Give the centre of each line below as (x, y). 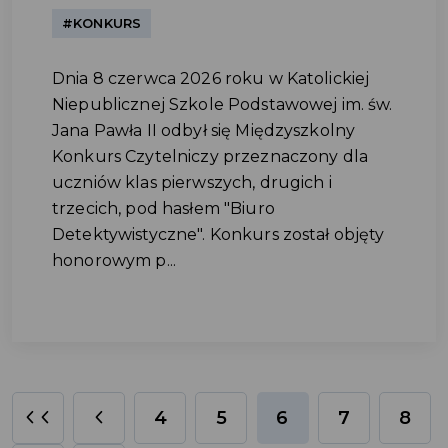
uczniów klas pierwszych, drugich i (192, 182)
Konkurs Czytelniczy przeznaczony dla (210, 156)
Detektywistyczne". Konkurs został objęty (218, 234)
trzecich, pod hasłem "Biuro (163, 208)
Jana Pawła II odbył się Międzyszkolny (204, 130)
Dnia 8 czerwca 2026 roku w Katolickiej (211, 78)
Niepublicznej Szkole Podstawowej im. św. (222, 104)
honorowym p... (114, 260)
